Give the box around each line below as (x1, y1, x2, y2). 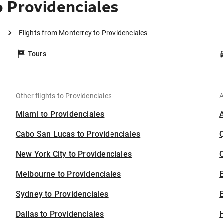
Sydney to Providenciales (15, 189, 109, 199)
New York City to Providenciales (15, 149, 132, 159)
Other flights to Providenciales (15, 92, 112, 100)
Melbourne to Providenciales (15, 169, 121, 179)
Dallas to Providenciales (15, 209, 104, 219)
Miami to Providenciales (15, 110, 105, 119)
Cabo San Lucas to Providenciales (15, 129, 141, 139)
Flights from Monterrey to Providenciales (18, 29, 148, 37)
